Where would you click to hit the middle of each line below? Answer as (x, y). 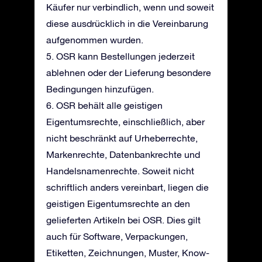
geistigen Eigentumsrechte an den (118, 204)
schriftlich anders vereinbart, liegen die (127, 187)
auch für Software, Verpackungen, (117, 236)
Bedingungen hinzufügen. (100, 89)
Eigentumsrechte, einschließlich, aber (125, 122)
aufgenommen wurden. (95, 40)
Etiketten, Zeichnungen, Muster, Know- (128, 253)
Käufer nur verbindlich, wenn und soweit (130, 7)
